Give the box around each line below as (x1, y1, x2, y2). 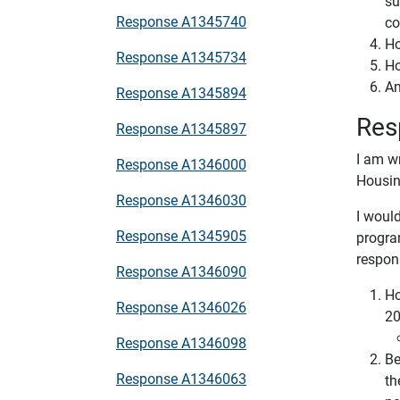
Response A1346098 (116, 333, 246, 352)
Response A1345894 (116, 83, 246, 102)
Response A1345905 (116, 226, 246, 245)
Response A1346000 (116, 154, 246, 173)
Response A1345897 (116, 119, 246, 137)
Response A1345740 (116, 12, 246, 30)
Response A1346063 (116, 369, 246, 387)
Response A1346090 (116, 262, 246, 280)
